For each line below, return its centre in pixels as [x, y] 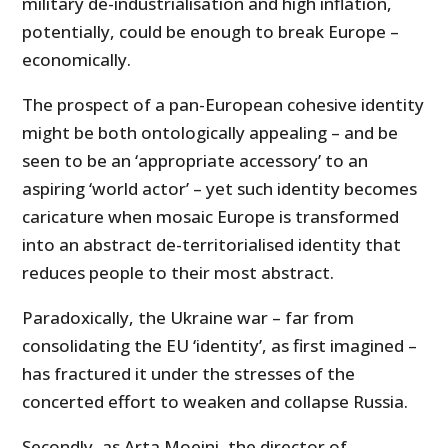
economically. [77, 60]
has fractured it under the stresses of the [189, 374]
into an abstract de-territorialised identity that [212, 245]
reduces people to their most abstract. [178, 273]
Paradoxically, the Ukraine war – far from [188, 318]
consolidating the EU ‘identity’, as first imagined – [220, 346]
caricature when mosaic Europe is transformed [211, 217]
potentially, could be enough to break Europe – [211, 32]
